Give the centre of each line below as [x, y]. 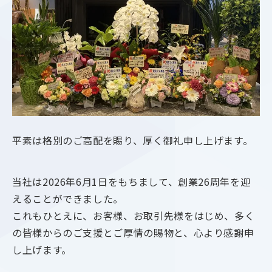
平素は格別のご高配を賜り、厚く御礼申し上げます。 [133, 140]
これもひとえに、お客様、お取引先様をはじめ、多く [134, 216]
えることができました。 [68, 199]
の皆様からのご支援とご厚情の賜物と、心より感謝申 [133, 233]
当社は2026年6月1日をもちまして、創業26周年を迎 [131, 182]
